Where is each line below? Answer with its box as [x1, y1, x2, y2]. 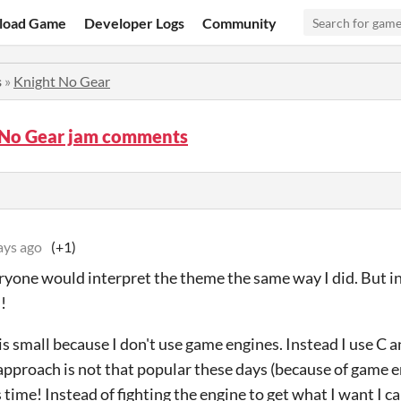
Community [202, 13, 277, 31]
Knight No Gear [13, 73, 110, 90]
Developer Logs [84, 13, 185, 31]
